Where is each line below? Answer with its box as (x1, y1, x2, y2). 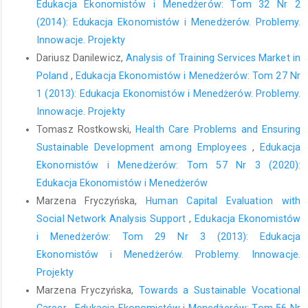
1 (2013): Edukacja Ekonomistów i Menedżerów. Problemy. (36, 87, 300, 99)
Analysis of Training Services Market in (126, 52, 300, 63)
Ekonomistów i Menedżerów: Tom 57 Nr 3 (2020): (36, 159, 300, 170)
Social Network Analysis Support (36, 212, 190, 224)
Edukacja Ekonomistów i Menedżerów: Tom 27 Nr (76, 69, 301, 81)
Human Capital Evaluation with (146, 195, 301, 206)
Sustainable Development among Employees (36, 141, 252, 153)
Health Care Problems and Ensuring (135, 123, 300, 135)
